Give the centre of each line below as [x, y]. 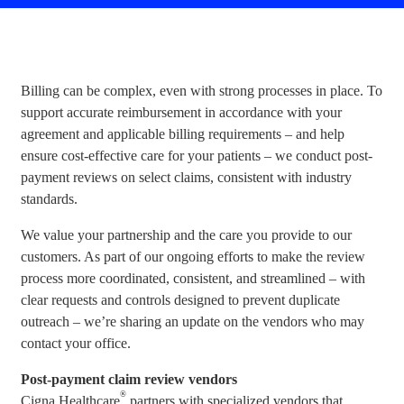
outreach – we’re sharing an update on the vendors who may [193, 321]
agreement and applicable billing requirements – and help [183, 134]
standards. [50, 199]
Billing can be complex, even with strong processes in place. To [202, 91]
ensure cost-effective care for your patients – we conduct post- [197, 156]
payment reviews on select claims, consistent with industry [187, 177]
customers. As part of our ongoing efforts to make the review [193, 257]
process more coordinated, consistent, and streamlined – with [193, 278]
